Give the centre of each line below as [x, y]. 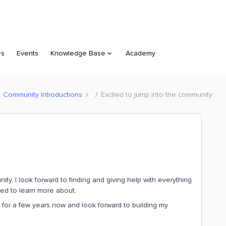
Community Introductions [43, 94]
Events [27, 53]
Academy [140, 53]
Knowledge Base [78, 53]
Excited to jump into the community [157, 94]
